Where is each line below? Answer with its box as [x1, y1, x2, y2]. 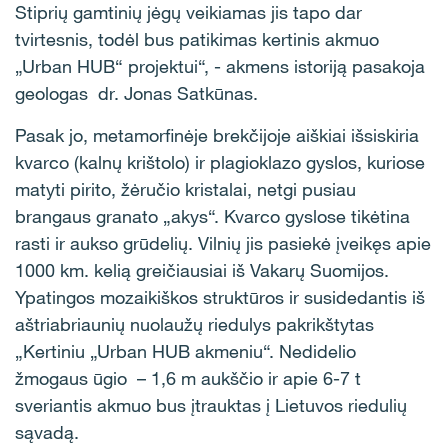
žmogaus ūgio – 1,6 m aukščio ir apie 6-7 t [15, 367, 361, 389]
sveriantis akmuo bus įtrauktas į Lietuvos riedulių [15, 394, 407, 416]
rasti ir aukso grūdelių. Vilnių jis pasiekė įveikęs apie [15, 232, 431, 254]
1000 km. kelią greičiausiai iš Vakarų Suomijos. [15, 259, 389, 281]
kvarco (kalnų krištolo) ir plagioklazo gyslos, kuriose [15, 151, 425, 173]
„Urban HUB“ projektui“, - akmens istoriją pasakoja [15, 55, 425, 77]
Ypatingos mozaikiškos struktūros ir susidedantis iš [15, 286, 425, 308]
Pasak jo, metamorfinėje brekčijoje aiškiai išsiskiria [15, 124, 419, 146]
